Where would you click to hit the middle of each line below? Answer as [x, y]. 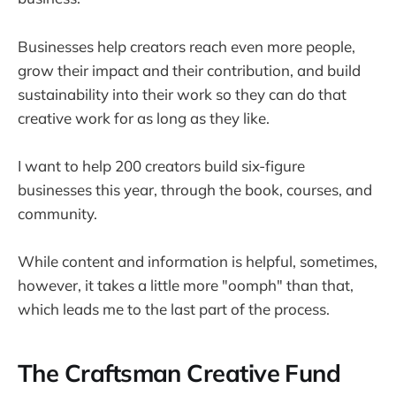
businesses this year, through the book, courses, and [195, 189]
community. [57, 213]
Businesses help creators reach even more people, [187, 46]
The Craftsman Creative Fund [179, 373]
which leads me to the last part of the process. [174, 309]
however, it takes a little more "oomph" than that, [186, 286]
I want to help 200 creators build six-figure [161, 165]
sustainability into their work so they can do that [182, 94]
